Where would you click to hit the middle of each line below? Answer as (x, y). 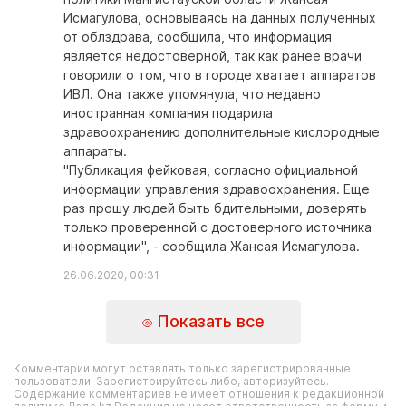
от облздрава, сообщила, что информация (198, 36)
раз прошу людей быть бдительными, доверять (215, 208)
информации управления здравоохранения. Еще (217, 188)
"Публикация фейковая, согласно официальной (211, 169)
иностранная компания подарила (168, 112)
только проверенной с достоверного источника (217, 227)
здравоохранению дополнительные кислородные (222, 131)
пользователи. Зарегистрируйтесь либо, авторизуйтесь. (171, 381)
